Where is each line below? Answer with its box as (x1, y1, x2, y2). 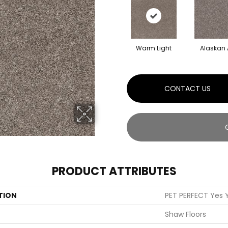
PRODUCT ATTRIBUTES (51, 163, 177, 179)
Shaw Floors (165, 209, 206, 219)
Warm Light (135, 43, 172, 52)
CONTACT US (164, 83, 211, 94)
